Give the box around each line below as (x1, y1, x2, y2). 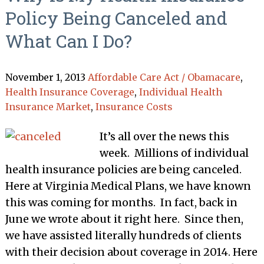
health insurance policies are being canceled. (5, 163, 242, 176)
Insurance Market (5, 101, 91, 113)
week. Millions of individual (99, 146, 249, 160)
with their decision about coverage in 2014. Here (5, 245, 258, 259)
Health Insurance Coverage (5, 86, 134, 98)
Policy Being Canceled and (5, 6, 227, 29)
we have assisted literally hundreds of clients (5, 229, 242, 242)
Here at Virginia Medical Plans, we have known (5, 179, 251, 193)
